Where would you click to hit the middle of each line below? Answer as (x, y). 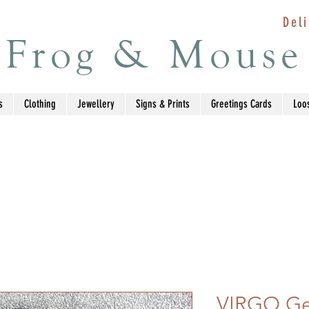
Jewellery (96, 104)
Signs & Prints (163, 104)
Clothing (40, 104)
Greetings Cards (241, 104)
